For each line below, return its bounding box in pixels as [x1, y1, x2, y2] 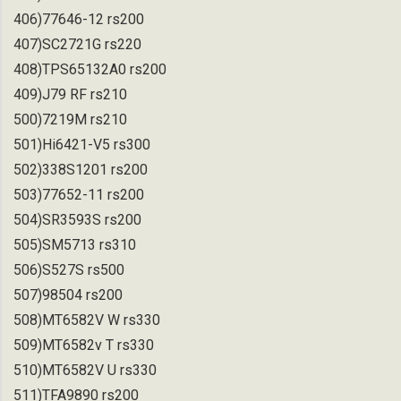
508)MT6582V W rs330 [13, 311, 160, 328]
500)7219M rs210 [13, 110, 127, 128]
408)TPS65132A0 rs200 [13, 60, 166, 78]
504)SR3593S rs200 [13, 210, 141, 228]
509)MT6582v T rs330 [13, 336, 154, 354]
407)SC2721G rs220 [13, 35, 141, 53]
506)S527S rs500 [13, 260, 124, 278]
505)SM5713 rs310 [13, 235, 136, 253]
